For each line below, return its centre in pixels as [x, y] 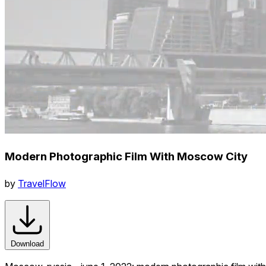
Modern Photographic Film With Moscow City [126, 156]
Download [27, 243]
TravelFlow [42, 183]
